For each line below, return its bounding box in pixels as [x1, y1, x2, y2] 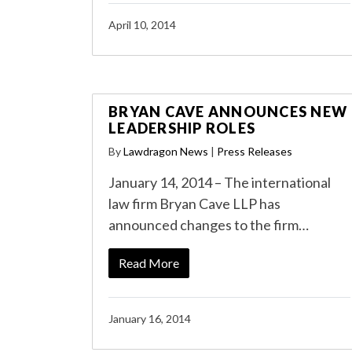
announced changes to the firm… [108, 216, 309, 233]
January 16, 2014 [108, 312, 191, 325]
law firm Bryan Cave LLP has [108, 195, 280, 212]
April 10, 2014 [108, 18, 176, 31]
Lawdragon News [123, 145, 208, 158]
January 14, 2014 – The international [108, 174, 331, 191]
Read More [119, 255, 179, 270]
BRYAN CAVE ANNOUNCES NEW [108, 103, 347, 120]
